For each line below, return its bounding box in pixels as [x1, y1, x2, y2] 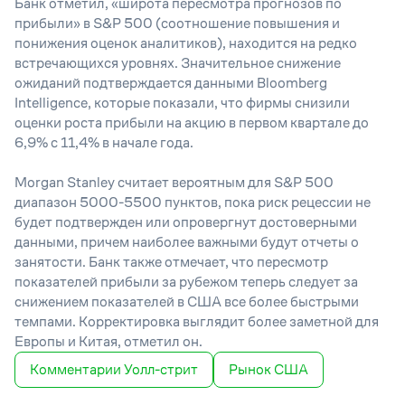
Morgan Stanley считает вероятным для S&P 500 [14, 174, 334, 190]
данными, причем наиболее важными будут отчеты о [14, 234, 359, 250]
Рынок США [229, 362, 308, 377]
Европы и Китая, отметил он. [14, 334, 202, 349]
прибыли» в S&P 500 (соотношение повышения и [14, 15, 340, 31]
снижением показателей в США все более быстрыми [14, 294, 359, 309]
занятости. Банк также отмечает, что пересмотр [14, 254, 328, 269]
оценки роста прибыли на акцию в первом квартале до [14, 115, 369, 130]
